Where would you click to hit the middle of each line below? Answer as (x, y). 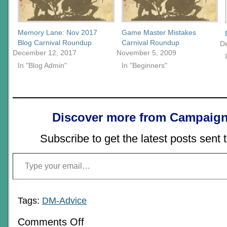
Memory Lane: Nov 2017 (58, 33)
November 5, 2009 (146, 53)
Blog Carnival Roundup (55, 43)
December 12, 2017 (45, 53)
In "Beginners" (144, 66)
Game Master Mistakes (159, 33)
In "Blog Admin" (42, 66)
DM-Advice (64, 201)
